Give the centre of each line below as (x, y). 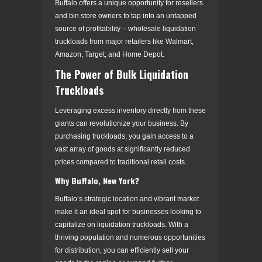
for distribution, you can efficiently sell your (122, 250)
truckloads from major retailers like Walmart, (124, 41)
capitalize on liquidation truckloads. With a (122, 224)
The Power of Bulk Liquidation (122, 74)
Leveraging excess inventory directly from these (130, 110)
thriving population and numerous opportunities (130, 237)
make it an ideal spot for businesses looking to (128, 211)
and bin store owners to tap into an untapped (126, 15)
